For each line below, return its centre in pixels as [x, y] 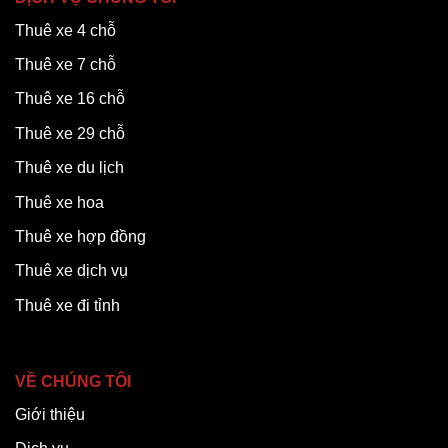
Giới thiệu [50, 414]
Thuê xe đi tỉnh [67, 305]
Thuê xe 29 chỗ [70, 133]
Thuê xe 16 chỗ [70, 99]
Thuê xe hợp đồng [80, 236]
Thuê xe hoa [61, 202]
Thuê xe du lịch [69, 168]
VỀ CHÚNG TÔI [73, 381]
